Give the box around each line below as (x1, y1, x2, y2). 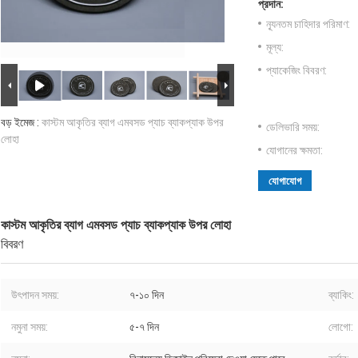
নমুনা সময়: (11, 320, 48, 334)
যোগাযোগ (268, 175, 301, 188)
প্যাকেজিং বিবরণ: (266, 64, 327, 78)
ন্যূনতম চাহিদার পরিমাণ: (266, 18, 350, 31)
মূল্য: (266, 41, 284, 54)
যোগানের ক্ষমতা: (266, 144, 323, 157)
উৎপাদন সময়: (11, 288, 59, 302)
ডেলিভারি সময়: (266, 121, 320, 134)
